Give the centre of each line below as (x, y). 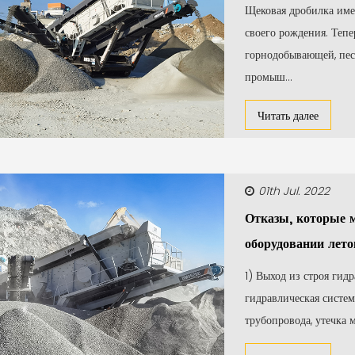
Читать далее (288, 116)
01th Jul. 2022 (294, 191)
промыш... (268, 77)
